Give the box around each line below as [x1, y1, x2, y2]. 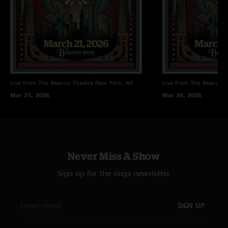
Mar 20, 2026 [162, 91, 202, 98]
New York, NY [95, 79, 133, 86]
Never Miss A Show [68, 150, 160, 162]
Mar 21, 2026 [10, 91, 49, 98]
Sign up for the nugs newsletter [58, 168, 170, 178]
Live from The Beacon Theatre [10, 79, 93, 86]
